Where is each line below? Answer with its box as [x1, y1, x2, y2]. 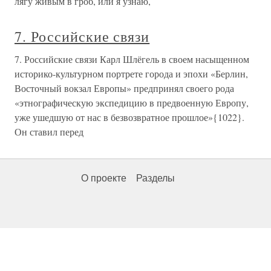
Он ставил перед [15, 125, 83, 138]
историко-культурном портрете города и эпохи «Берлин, [15, 67, 248, 80]
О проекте [81, 173, 126, 183]
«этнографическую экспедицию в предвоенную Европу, [15, 96, 249, 109]
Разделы [136, 173, 175, 183]
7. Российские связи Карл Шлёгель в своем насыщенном [15, 53, 249, 65]
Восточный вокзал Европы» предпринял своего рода [15, 82, 234, 94]
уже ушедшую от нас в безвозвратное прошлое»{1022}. [15, 111, 244, 123]
